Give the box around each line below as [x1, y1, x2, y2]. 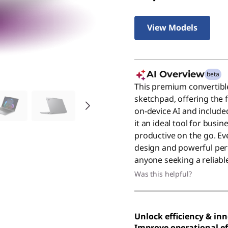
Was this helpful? [134, 169, 192, 179]
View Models [147, 22, 197, 33]
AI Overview [147, 69, 205, 80]
